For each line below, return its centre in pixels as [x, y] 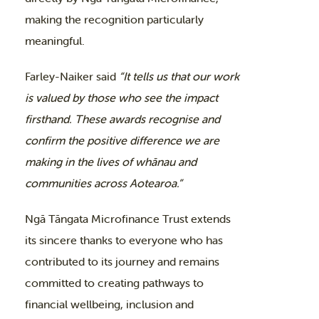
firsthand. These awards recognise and [122, 119]
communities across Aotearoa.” [104, 183]
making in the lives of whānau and [111, 162]
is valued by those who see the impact [121, 98]
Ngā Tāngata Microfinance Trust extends [128, 219]
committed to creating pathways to [114, 283]
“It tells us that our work [178, 76]
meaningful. [55, 41]
